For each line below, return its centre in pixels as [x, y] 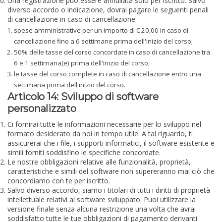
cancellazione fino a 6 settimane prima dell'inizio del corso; [104, 41]
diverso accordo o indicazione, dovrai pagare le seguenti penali [108, 10]
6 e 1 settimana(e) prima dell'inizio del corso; [82, 63]
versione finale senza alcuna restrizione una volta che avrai [102, 209]
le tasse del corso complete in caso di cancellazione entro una [108, 74]
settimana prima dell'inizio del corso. [70, 84]
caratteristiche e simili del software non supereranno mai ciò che [111, 171]
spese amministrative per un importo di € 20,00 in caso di [101, 30]
